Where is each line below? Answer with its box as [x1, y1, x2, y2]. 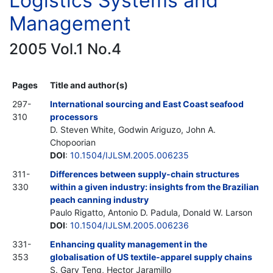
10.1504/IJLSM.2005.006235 [70, 149, 189, 160]
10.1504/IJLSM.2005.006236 [70, 219, 189, 230]
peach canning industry [50, 194, 149, 205]
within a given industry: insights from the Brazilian [50, 181, 259, 192]
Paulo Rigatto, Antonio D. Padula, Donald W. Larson [50, 207, 252, 218]
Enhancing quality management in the [50, 238, 207, 249]
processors [50, 111, 98, 122]
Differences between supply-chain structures [50, 168, 239, 179]
